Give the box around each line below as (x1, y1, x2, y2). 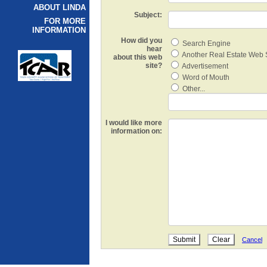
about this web (113, 53, 162, 61)
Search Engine (181, 39, 231, 48)
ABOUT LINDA (33, 3, 86, 12)
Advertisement (181, 62, 228, 70)
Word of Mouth (181, 73, 229, 82)
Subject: (134, 11, 162, 19)
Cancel (242, 236, 262, 243)
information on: (111, 127, 162, 135)
